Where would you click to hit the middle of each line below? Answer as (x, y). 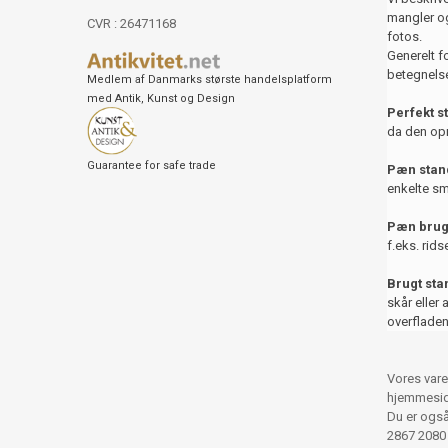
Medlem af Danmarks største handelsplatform (209, 79)
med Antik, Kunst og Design (161, 98)
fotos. (404, 37)
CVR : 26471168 (131, 24)
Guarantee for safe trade (151, 165)
